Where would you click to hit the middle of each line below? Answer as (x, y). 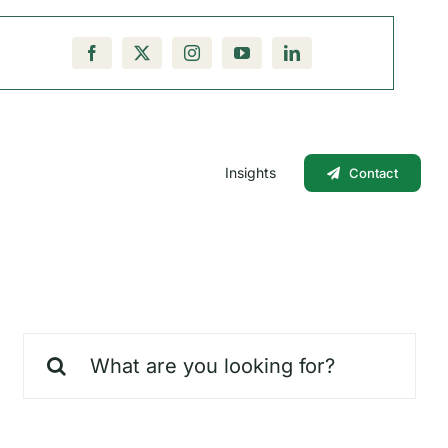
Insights (251, 172)
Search (53, 347)
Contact (374, 173)
